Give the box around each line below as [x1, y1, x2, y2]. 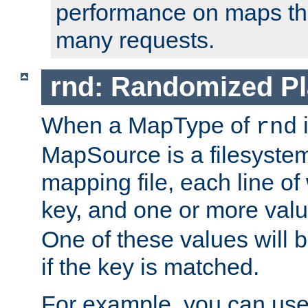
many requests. [56, 27, 214, 54]
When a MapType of [41, 111, 256, 138]
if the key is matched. [41, 253, 259, 280]
